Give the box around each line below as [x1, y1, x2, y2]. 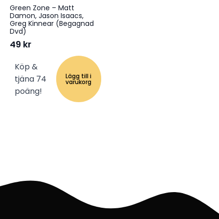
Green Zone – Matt [10, 3, 74, 13]
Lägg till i [66, 71, 92, 80]
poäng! [15, 86, 42, 97]
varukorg [66, 77, 92, 86]
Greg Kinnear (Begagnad [10, 19, 94, 29]
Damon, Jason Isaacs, [10, 11, 84, 21]
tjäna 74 [15, 73, 46, 85]
